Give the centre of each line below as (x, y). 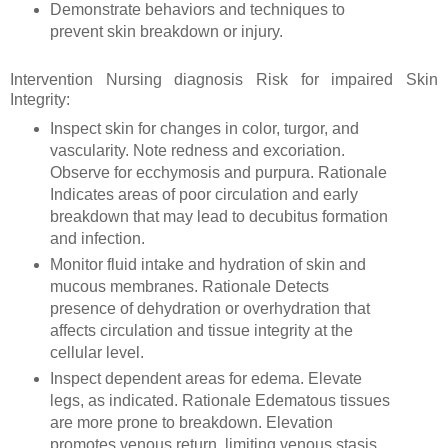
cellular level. (98, 353)
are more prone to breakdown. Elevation (191, 423)
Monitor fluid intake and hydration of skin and (207, 265)
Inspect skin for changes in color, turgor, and (204, 129)
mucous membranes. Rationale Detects (189, 287)
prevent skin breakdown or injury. (168, 31)
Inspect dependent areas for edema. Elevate (205, 379)
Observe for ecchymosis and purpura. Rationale (218, 173)
